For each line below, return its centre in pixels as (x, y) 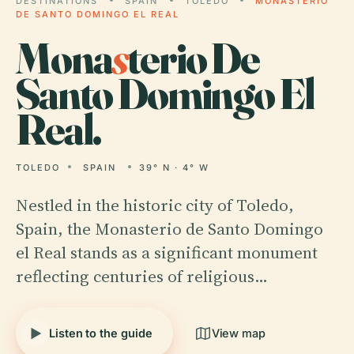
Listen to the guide (101, 333)
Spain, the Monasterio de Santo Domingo (169, 229)
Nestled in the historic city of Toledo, (155, 205)
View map (239, 333)
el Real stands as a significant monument (167, 252)
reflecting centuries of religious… (142, 276)
